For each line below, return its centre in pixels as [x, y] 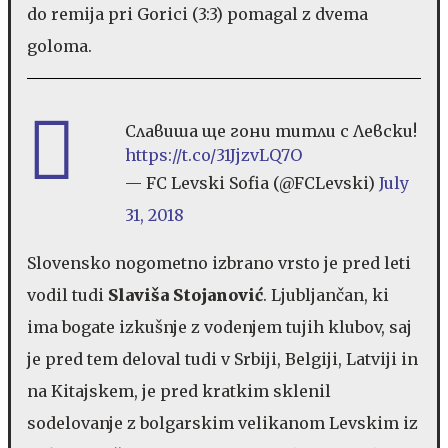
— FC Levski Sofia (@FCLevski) [252, 182]
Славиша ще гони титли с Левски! [271, 130]
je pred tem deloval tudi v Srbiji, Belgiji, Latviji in [222, 358]
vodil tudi [67, 294]
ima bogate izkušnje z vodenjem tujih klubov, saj [219, 326]
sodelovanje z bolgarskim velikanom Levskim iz [222, 422]
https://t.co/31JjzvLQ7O [213, 154]
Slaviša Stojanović [185, 294]
